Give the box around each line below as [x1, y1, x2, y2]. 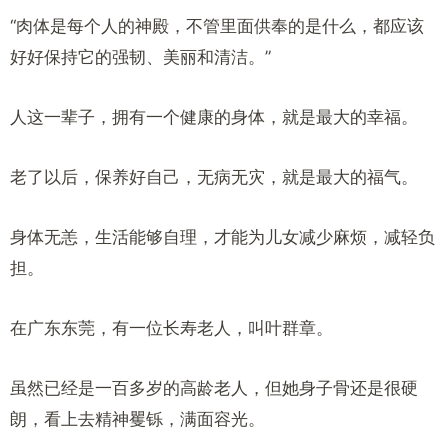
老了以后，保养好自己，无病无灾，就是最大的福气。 [10, 167, 418, 187]
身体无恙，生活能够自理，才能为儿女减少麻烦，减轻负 [10, 227, 435, 247]
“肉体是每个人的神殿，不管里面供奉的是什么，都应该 [10, 16, 424, 36]
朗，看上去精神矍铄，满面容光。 [10, 409, 265, 429]
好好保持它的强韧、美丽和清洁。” [10, 47, 271, 67]
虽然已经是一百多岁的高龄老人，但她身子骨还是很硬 [10, 378, 418, 398]
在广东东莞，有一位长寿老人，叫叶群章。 [10, 318, 333, 338]
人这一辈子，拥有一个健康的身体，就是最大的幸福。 [10, 107, 418, 127]
